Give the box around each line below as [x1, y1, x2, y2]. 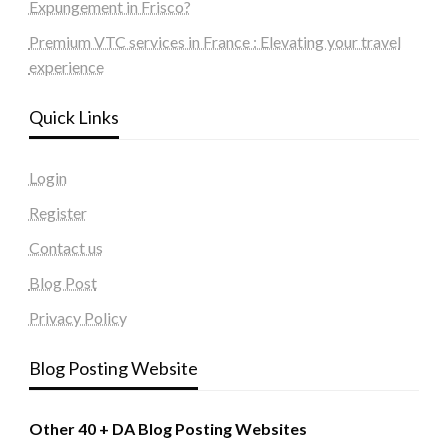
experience [28, 57, 104, 77]
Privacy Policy [28, 308, 127, 328]
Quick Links [28, 106, 119, 129]
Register [28, 203, 87, 223]
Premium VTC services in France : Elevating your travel [28, 32, 401, 52]
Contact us [28, 238, 103, 258]
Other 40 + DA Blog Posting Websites [28, 419, 307, 439]
